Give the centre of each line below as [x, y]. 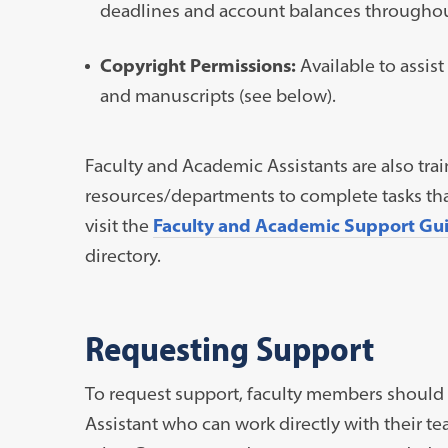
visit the [118, 225]
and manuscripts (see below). [217, 95]
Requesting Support [229, 347]
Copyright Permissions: [197, 65]
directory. [122, 255]
